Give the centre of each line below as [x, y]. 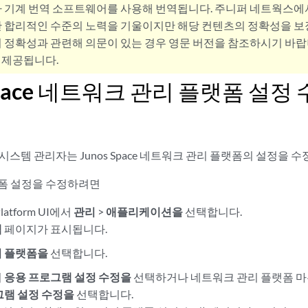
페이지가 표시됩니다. [55, 229]
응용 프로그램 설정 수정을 [68, 277]
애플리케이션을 [145, 211]
